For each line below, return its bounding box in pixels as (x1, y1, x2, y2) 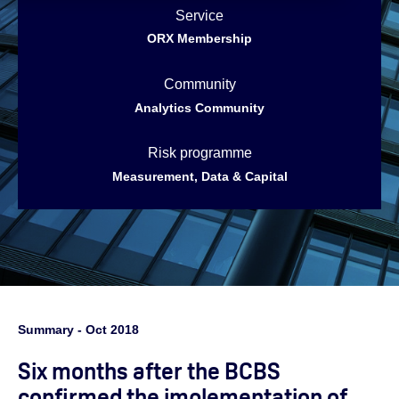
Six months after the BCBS (18, 356, 281, 387)
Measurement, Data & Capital (111, 168, 288, 183)
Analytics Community (134, 100, 265, 115)
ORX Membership (147, 31, 252, 46)
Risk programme (147, 144, 252, 160)
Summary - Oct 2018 (18, 322, 139, 337)
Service (175, 7, 224, 23)
